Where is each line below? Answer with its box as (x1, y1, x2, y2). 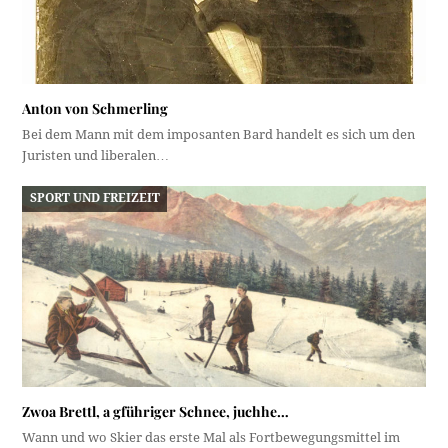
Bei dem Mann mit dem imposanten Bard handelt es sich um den (22, 126, 416, 142)
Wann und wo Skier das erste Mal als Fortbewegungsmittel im (22, 430, 401, 446)
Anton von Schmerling (22, 98, 169, 118)
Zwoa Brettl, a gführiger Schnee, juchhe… (22, 402, 290, 422)
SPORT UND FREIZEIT (29, 191, 160, 206)
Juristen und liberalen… (22, 147, 170, 163)
